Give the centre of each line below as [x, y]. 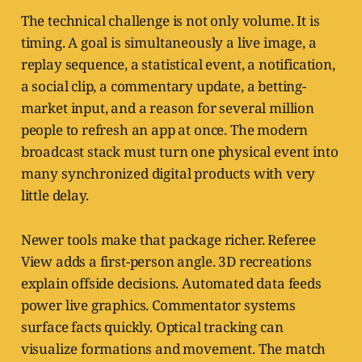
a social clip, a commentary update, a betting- [163, 86]
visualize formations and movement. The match [173, 349]
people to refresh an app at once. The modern [164, 130]
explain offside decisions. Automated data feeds [171, 284]
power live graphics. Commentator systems [158, 305]
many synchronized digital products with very [168, 174]
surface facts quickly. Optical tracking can [152, 327]
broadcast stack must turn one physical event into [179, 152]
